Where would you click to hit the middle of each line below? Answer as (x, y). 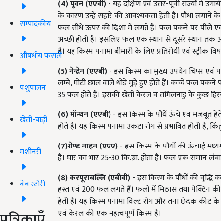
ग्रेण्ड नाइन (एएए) (93, 146)
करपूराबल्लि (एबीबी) (99, 178)
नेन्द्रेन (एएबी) (88, 71)
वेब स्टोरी (33, 184)
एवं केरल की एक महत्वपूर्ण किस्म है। (110, 213)
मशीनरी (31, 152)
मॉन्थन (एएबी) (90, 115)
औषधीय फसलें (41, 56)
